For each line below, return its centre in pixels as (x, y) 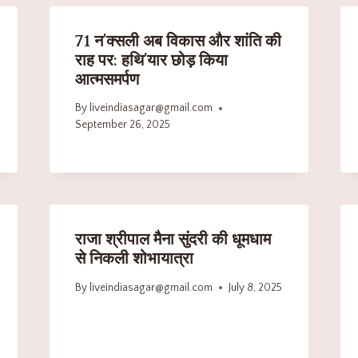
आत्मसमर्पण (107, 80)
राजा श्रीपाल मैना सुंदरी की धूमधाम (173, 240)
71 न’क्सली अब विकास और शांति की (178, 41)
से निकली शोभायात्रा (134, 259)
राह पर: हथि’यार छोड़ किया (151, 60)
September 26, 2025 (122, 125)
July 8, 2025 (255, 287)
